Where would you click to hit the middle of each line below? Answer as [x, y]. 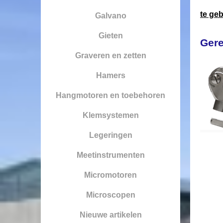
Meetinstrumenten [111, 155]
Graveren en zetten [111, 55]
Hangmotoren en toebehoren [111, 95]
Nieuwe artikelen [111, 215]
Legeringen [111, 135]
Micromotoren [111, 175]
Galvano [111, 15]
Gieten [111, 35]
